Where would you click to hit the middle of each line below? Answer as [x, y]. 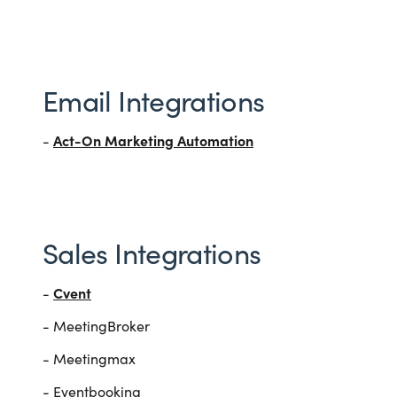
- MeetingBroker [96, 325]
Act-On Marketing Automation [153, 140]
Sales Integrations [152, 252]
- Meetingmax [89, 358]
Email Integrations [154, 101]
